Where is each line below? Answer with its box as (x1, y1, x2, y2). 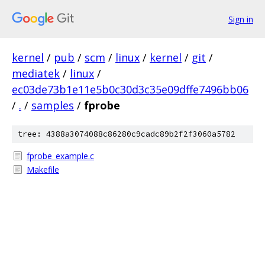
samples (31, 98, 74, 112)
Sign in (228, 13, 253, 25)
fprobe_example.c (27, 150, 94, 161)
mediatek (12, 66, 60, 80)
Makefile (27, 164, 59, 175)
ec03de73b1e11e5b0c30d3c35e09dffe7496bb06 (12, 82, 248, 96)
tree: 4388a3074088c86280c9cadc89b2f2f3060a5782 (18, 129, 235, 139)
